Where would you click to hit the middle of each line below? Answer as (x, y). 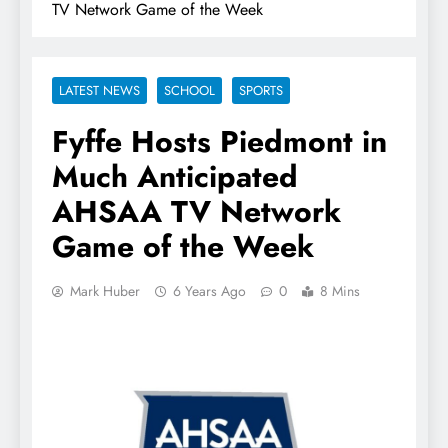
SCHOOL (189, 90)
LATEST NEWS (99, 90)
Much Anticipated (175, 176)
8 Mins (340, 290)
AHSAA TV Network (196, 211)
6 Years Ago (209, 290)
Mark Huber (105, 290)
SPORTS (261, 90)
